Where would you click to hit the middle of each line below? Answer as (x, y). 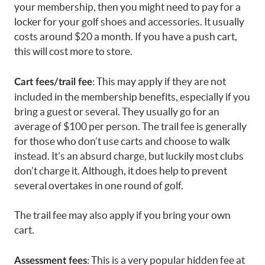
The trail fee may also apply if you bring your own (122, 215)
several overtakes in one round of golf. (99, 185)
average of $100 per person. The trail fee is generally (130, 126)
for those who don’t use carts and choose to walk (122, 141)
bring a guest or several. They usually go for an (117, 111)
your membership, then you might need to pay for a (127, 7)
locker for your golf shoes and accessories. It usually (129, 22)
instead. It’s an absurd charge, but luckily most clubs (129, 156)
